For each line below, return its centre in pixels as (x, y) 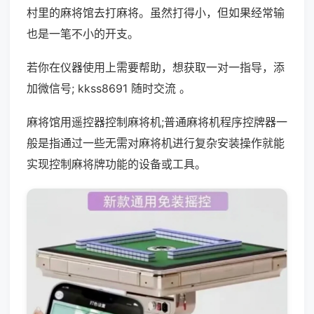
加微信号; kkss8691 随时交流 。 (109, 88)
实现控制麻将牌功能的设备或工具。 (116, 164)
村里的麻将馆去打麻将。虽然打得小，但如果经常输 (156, 13)
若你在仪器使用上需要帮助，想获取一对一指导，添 (156, 67)
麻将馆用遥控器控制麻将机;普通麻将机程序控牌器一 (157, 122)
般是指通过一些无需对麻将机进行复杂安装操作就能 (156, 143)
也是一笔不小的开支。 (83, 34)
